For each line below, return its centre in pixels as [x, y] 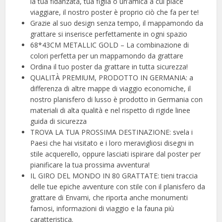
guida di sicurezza [59, 121]
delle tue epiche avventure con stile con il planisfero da [118, 186]
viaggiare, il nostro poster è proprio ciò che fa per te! [115, 12]
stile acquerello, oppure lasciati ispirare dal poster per [116, 154]
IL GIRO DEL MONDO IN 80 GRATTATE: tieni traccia [114, 175]
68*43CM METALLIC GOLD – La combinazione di [110, 45]
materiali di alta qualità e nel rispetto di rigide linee [111, 110]
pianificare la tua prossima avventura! [90, 165]
